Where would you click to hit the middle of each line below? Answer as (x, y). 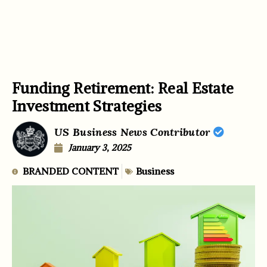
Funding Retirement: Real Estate (123, 88)
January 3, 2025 (100, 147)
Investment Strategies (87, 106)
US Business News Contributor (134, 132)
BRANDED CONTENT (71, 171)
